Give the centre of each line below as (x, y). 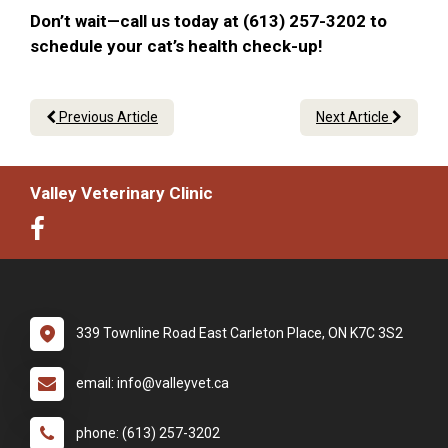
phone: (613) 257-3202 (148, 433)
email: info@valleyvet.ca (152, 383)
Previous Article (107, 117)
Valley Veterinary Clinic (121, 193)
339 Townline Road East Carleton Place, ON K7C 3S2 (239, 333)
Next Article (354, 117)
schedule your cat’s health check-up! (178, 46)
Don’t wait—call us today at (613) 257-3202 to (208, 21)
